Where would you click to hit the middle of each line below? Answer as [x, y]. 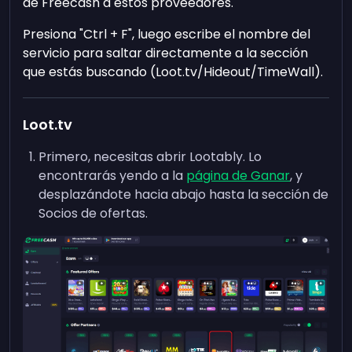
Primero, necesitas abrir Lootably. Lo [150, 157]
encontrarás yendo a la [113, 176]
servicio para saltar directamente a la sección [166, 53]
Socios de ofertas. [93, 213]
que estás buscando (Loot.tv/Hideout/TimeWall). [173, 72]
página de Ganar [238, 176]
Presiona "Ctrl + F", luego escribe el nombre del [167, 34]
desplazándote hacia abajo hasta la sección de [184, 194]
